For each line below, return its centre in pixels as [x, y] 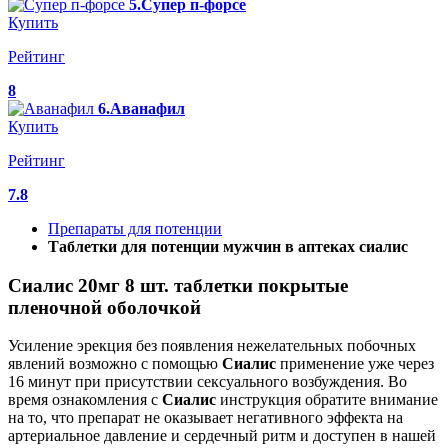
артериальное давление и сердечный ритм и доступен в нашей [222, 436]
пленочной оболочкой [104, 307]
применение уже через [355, 364]
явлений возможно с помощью [115, 364]
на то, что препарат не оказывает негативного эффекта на [205, 418]
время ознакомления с [85, 400]
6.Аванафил [141, 108]
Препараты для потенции [135, 228]
